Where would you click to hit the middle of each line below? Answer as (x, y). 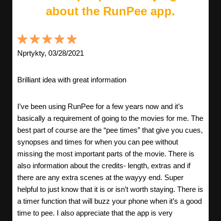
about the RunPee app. (110, 11)
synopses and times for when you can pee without (98, 142)
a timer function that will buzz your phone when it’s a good (110, 201)
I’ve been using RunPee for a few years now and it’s (100, 107)
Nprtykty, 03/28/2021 (51, 53)
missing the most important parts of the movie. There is (106, 154)
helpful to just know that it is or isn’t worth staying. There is (110, 189)
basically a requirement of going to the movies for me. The (110, 118)
